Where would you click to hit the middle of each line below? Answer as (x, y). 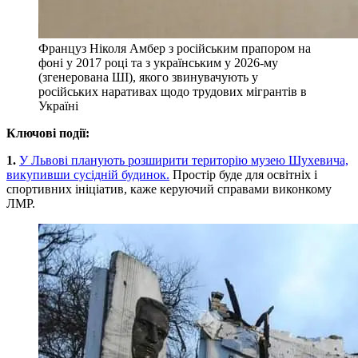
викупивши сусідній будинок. (88, 174)
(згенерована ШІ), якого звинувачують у (148, 77)
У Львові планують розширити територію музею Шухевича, (184, 160)
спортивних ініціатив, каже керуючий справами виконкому (169, 189)
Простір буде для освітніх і (245, 174)
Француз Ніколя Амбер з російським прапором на (175, 48)
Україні (58, 105)
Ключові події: (48, 133)
